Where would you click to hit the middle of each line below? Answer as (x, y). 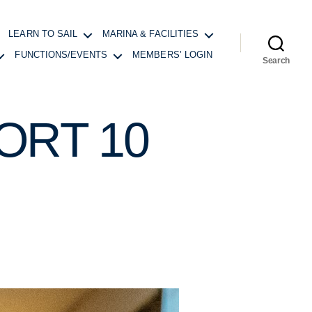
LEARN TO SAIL (43, 34)
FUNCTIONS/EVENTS (61, 55)
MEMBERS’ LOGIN (172, 55)
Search (276, 61)
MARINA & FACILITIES (150, 34)
